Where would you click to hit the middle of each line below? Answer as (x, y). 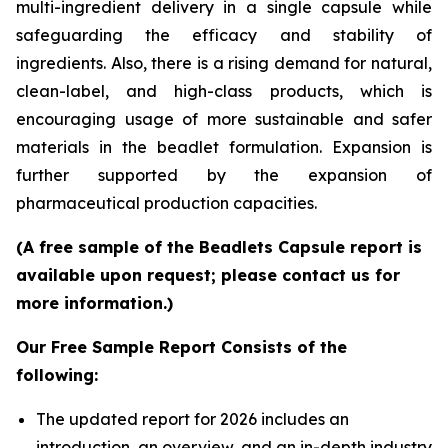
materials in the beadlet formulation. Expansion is (224, 146)
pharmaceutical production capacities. (166, 202)
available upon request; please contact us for (208, 274)
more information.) (94, 302)
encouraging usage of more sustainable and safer (224, 118)
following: (57, 374)
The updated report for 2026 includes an (192, 418)
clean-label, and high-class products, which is (224, 90)
